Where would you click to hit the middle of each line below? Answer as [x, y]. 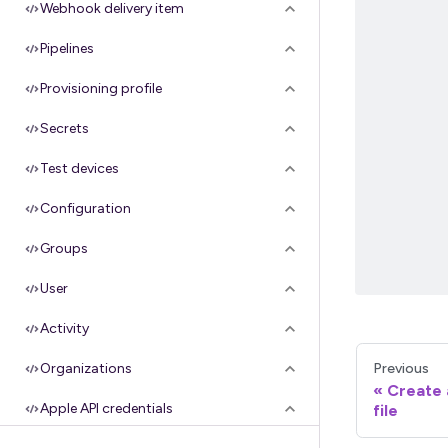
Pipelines [67, 48]
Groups [64, 248]
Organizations [86, 368]
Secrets [64, 128]
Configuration [85, 208]
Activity [64, 328]
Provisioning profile [101, 88]
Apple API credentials [106, 408]
